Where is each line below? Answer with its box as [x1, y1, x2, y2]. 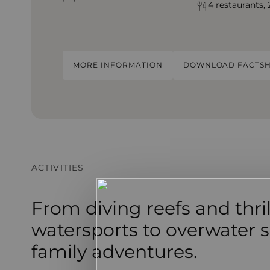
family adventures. [31, 240, 197, 263]
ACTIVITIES [31, 162, 84, 174]
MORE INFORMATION [73, 60, 163, 70]
